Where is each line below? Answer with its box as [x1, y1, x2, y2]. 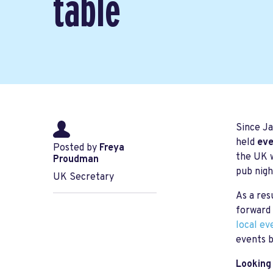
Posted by [53, 142, 99, 155]
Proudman [53, 154, 99, 166]
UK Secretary [53, 171, 114, 184]
